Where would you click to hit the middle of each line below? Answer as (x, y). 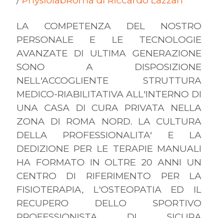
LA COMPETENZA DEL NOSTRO (109, 26)
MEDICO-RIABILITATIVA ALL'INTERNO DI (109, 94)
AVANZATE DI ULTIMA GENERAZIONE (109, 53)
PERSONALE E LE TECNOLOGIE (109, 40)
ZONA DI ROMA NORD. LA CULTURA (109, 121)
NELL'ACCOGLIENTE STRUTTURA (109, 81)
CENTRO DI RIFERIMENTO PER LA (109, 176)
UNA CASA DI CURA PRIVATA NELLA (109, 108)
